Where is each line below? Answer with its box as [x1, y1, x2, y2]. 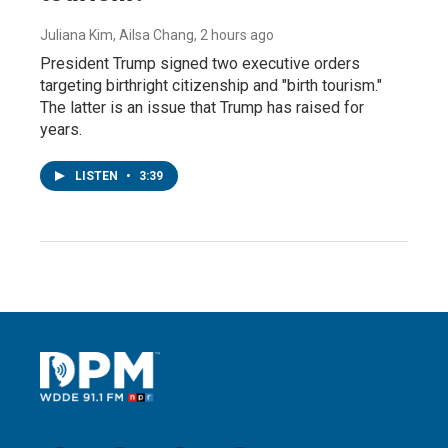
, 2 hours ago [194, 26, 274, 43]
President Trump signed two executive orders [40, 53, 360, 73]
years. [40, 119, 82, 139]
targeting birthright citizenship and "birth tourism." [40, 75, 382, 95]
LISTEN [75, 168, 121, 183]
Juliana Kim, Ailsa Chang [40, 26, 194, 43]
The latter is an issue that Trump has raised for [40, 97, 364, 117]
